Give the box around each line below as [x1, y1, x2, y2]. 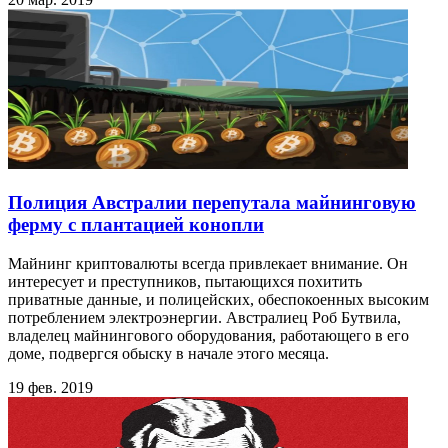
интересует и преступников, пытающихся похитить [8, 272, 362, 290]
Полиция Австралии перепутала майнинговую [8, 191, 416, 213]
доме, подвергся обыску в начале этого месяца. [8, 344, 329, 362]
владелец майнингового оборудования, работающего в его [8, 326, 409, 344]
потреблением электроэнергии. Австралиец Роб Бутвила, [8, 308, 401, 326]
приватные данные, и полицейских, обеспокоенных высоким [8, 290, 429, 308]
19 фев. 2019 [8, 378, 93, 396]
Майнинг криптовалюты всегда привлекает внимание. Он [8, 254, 408, 272]
